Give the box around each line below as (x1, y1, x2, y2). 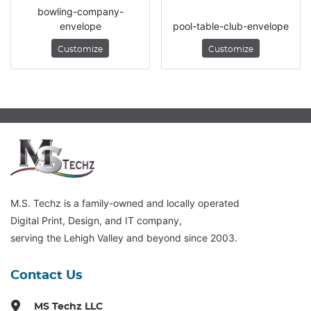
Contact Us (10, 269, 83, 283)
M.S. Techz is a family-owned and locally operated (10, 197, 239, 210)
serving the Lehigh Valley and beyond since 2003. (10, 232, 240, 244)
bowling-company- (37, 6, 124, 18)
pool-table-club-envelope (173, 20, 289, 33)
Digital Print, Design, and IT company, (10, 215, 182, 227)
